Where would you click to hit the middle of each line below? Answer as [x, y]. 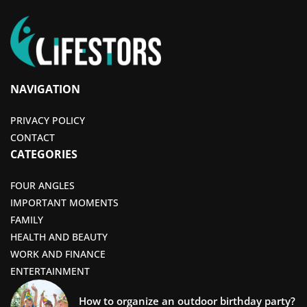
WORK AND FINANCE [58, 254]
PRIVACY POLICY [48, 121]
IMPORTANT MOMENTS [64, 203]
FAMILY [27, 220]
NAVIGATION [45, 89]
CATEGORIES [44, 155]
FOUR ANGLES [42, 186]
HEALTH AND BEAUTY [59, 237]
